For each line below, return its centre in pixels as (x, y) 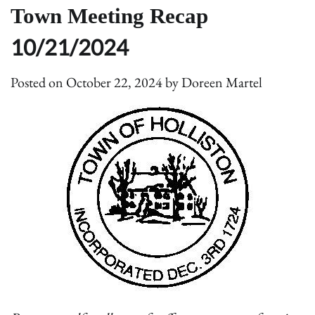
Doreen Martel (222, 82)
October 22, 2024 (114, 82)
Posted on (38, 82)
